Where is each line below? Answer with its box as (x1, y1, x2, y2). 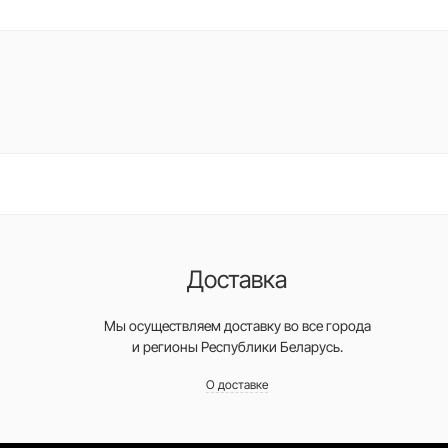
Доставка (187, 265, 288, 294)
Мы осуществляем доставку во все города (103, 317, 371, 334)
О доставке (206, 377, 269, 392)
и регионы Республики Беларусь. (131, 338, 343, 355)
